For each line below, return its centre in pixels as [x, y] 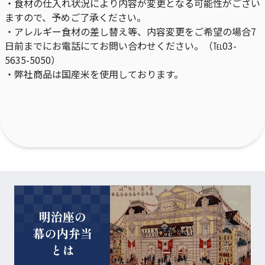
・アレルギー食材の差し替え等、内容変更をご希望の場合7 [130, 31]
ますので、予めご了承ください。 [75, 17]
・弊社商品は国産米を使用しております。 [94, 74]
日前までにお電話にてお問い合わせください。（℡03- [121, 46]
